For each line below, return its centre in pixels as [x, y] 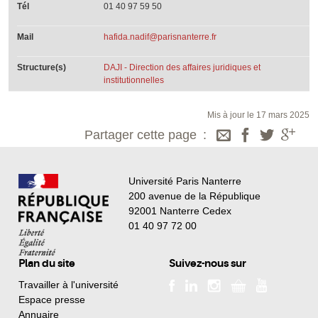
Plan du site [47, 264]
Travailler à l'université [68, 284]
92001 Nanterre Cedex [180, 211]
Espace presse [52, 299]
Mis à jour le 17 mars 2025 [258, 115]
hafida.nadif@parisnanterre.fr [160, 37]
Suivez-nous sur [208, 264]
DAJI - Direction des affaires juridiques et [182, 67]
